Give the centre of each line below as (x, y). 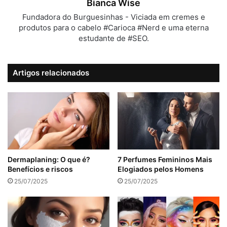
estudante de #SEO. (113, 38)
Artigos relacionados (51, 72)
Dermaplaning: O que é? (49, 160)
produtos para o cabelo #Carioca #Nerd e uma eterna (113, 27)
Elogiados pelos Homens (161, 169)
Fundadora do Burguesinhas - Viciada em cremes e (113, 17)
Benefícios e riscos (40, 169)
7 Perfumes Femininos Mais (165, 160)
